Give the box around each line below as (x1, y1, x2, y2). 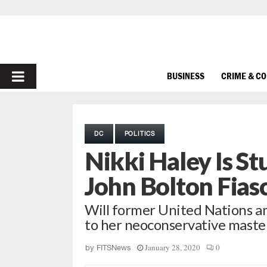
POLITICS (124, 130, 156, 137)
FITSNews (97, 243, 131, 252)
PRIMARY (11, 66, 74, 86)
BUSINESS (167, 70, 204, 81)
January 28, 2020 (145, 242, 200, 253)
